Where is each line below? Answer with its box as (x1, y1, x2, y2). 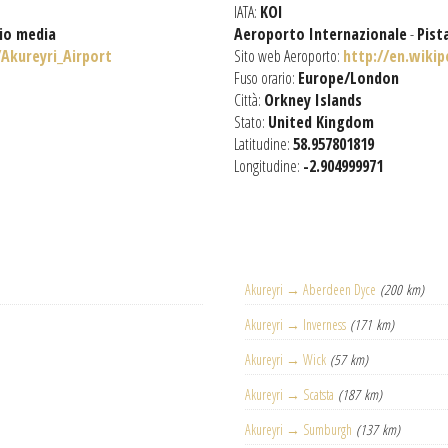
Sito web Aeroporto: (234, 45, 343, 67)
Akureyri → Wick (245, 350, 327, 369)
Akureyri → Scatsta (245, 385, 335, 404)
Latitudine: (234, 133, 293, 155)
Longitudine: (234, 155, 303, 177)
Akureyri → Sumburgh (245, 420, 353, 439)
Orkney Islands (264, 89, 362, 111)
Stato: (234, 111, 268, 133)
